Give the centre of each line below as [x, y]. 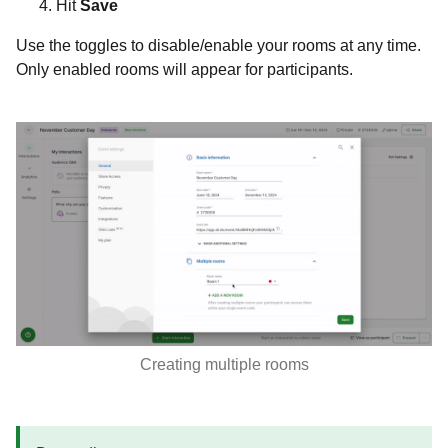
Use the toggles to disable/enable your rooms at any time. [218, 45]
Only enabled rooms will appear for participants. [184, 69]
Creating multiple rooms [224, 364]
